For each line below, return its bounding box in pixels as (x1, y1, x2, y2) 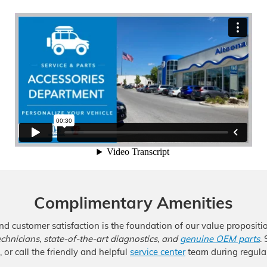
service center (130, 246, 185, 257)
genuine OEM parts (180, 232, 260, 244)
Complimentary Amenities (34, 193, 233, 213)
